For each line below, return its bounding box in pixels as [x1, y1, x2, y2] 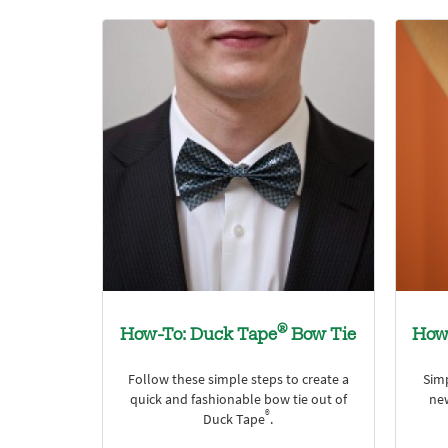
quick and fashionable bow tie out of [129, 389, 347, 409]
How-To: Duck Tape [120, 326, 278, 345]
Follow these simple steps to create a [127, 369, 349, 389]
